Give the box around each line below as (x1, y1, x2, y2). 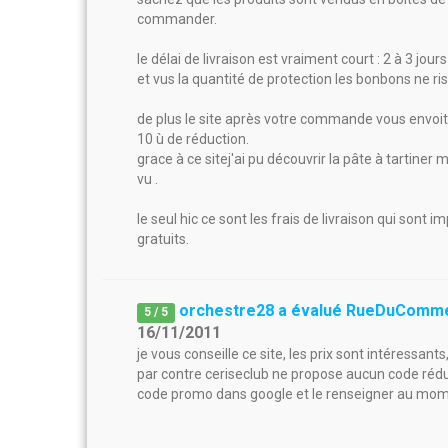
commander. (137, 11, 217, 27)
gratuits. (137, 231, 189, 247)
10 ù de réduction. (137, 131, 249, 147)
